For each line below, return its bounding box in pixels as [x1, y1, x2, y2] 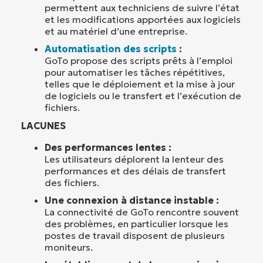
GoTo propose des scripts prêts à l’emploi [45, 54, 232, 66]
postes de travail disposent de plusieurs [45, 229, 225, 241]
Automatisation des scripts [45, 42, 177, 55]
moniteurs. [45, 241, 93, 253]
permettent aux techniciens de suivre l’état [45, 1, 240, 14]
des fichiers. [45, 176, 99, 188]
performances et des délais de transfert [45, 164, 226, 177]
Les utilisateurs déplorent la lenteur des [45, 153, 224, 165]
